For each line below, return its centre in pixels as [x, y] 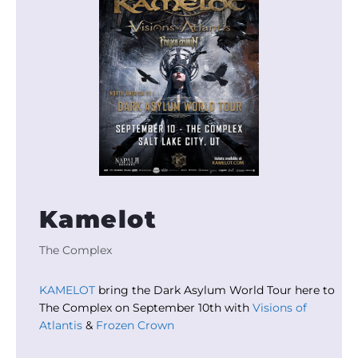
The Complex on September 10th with [145, 308]
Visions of [279, 308]
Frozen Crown [135, 325]
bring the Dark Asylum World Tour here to [215, 290]
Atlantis [60, 325]
